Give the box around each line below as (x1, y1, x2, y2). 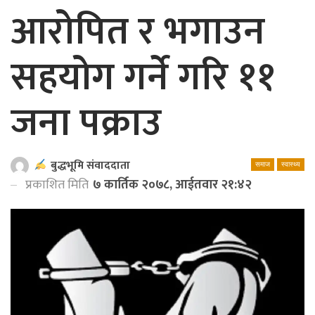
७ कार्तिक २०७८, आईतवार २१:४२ (93, 174, 252, 195)
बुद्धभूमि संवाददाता (51, 156, 131, 176)
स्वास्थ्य (281, 160, 300, 168)
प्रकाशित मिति (25, 174, 91, 195)
